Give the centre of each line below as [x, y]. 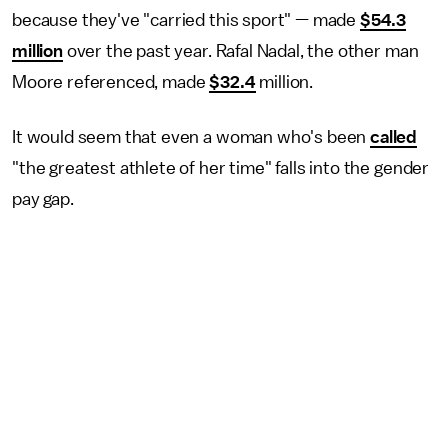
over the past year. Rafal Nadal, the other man [240, 51]
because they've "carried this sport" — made [186, 20]
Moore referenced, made [111, 82]
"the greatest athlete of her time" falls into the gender [221, 168]
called [394, 137]
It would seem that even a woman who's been [191, 137]
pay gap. [45, 199]
